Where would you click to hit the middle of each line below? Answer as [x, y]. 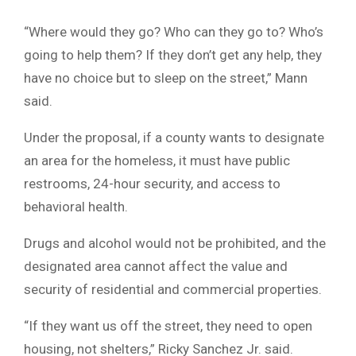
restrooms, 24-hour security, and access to [152, 184]
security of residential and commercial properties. [173, 290]
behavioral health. [76, 207]
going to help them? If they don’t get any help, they [173, 55]
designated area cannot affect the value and [156, 267]
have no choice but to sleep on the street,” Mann [166, 78]
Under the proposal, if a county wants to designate [174, 138]
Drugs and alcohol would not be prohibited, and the [175, 244]
